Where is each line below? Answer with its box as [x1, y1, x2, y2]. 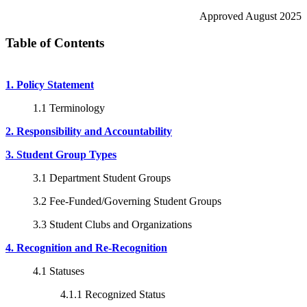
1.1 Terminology [33, 101, 105, 114]
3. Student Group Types [5, 148, 116, 160]
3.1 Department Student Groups [33, 171, 171, 184]
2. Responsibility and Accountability [5, 125, 172, 137]
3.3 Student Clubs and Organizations [33, 218, 192, 230]
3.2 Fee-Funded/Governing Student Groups [33, 195, 221, 207]
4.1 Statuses [33, 265, 84, 277]
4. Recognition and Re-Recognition [5, 241, 167, 254]
